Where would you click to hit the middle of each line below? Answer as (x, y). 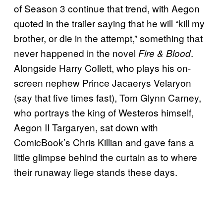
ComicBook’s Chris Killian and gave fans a (104, 142)
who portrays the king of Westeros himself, (104, 112)
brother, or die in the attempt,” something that (108, 38)
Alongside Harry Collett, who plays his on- (102, 67)
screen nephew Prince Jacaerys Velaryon (103, 82)
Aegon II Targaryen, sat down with (86, 127)
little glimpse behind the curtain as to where (106, 157)
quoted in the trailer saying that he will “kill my (109, 23)
